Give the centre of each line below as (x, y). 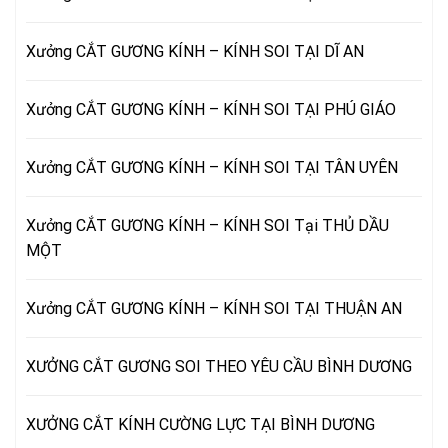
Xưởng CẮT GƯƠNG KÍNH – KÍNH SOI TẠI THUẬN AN (214, 308)
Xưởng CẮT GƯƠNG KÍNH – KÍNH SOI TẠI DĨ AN (195, 51)
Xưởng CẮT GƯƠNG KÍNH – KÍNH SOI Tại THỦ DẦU (207, 225)
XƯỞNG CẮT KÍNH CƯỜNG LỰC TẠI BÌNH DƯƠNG (200, 424)
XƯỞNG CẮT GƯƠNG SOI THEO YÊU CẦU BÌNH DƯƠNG (219, 366)
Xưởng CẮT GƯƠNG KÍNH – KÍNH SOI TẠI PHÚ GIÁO (211, 109)
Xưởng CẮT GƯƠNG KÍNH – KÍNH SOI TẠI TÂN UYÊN (212, 167)
